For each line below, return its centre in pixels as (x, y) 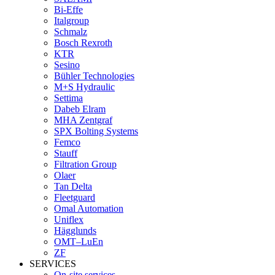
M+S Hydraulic (84, 87)
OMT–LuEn (79, 242)
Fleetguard (75, 197)
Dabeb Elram (80, 109)
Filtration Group (85, 164)
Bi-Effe (68, 10)
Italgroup (72, 21)
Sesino (67, 65)
